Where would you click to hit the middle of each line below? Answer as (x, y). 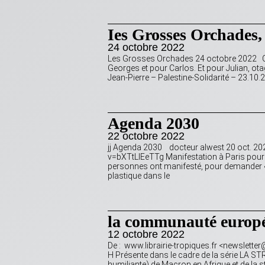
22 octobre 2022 (146, 136)
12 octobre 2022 (146, 235)
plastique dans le (139, 176)
